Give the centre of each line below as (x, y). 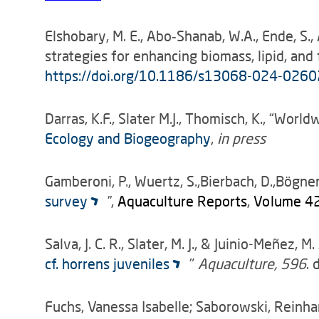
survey (66, 201)
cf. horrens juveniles (107, 263)
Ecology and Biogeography (128, 138)
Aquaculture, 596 (252, 263)
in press (241, 138)
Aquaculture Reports (182, 201)
